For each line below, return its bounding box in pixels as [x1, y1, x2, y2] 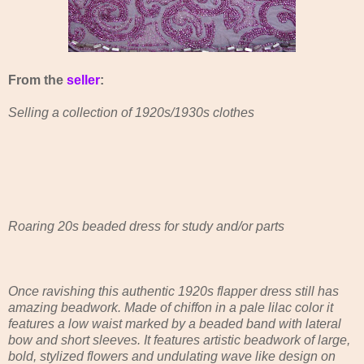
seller [67, 72, 100, 87]
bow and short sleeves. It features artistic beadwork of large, [8, 332, 350, 347]
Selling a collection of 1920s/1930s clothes [8, 105, 254, 119]
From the [8, 72, 67, 87]
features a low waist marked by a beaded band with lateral [8, 316, 341, 331]
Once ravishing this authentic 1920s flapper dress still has [8, 284, 339, 298]
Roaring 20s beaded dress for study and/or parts [8, 219, 284, 233]
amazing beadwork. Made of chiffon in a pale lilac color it [8, 300, 333, 314]
